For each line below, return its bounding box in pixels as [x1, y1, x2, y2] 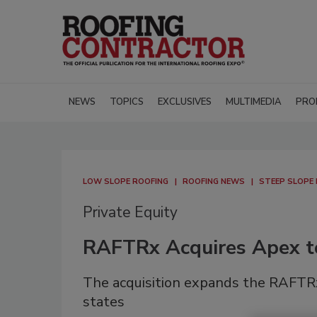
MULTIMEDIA [226, 96, 282, 109]
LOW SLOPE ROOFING [83, 176, 168, 188]
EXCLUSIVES [158, 96, 212, 109]
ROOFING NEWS [183, 176, 245, 188]
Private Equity [83, 202, 178, 223]
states [83, 292, 125, 312]
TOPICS [110, 96, 144, 109]
